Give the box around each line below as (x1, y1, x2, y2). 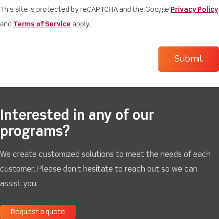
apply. (71, 21, 90, 28)
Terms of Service (13, 21, 71, 28)
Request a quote (11, 209, 65, 216)
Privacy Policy (171, 6, 218, 14)
